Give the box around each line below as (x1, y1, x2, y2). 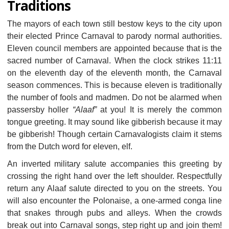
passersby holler (7, 105, 73, 114)
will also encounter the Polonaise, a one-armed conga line (7, 196, 222, 205)
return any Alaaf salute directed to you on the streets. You (7, 184, 222, 193)
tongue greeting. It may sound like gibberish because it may (7, 117, 222, 126)
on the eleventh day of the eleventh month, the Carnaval (7, 68, 222, 77)
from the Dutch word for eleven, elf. (7, 142, 132, 151)
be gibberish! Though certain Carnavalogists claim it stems (7, 129, 222, 139)
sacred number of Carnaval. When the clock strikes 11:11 (7, 56, 222, 65)
